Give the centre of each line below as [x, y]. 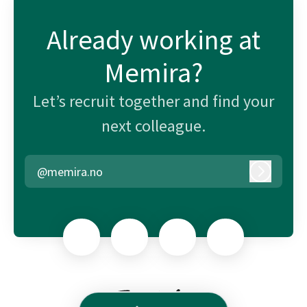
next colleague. [153, 126]
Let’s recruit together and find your [153, 101]
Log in [275, 177]
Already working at [153, 40]
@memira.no [70, 171]
